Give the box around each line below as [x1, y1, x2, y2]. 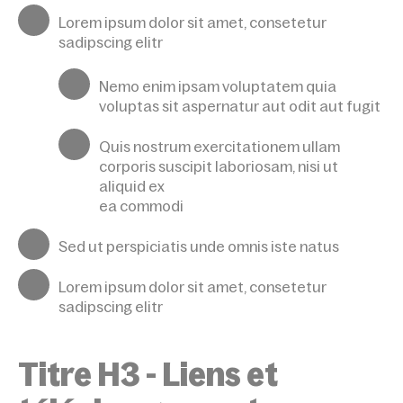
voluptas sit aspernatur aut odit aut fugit [99, 98, 381, 115]
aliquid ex [99, 178, 165, 195]
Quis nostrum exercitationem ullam [99, 139, 340, 156]
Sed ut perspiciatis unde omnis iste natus [58, 238, 339, 255]
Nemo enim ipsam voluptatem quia [99, 78, 336, 95]
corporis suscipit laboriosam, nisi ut [99, 158, 338, 175]
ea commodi [99, 198, 184, 215]
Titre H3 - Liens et [18, 357, 278, 393]
